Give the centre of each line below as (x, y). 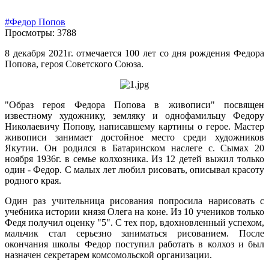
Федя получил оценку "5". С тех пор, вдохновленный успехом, (134, 223)
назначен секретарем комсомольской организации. (108, 255)
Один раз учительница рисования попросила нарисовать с (134, 201)
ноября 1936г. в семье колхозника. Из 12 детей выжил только (134, 159)
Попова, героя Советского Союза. (74, 64)
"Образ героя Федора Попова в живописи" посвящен (134, 105)
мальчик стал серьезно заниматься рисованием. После (134, 234)
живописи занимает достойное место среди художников (134, 138)
